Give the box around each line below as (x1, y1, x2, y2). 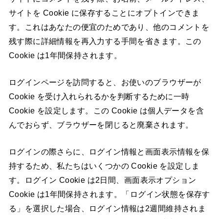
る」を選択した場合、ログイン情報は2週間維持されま (8, 204, 206, 213)
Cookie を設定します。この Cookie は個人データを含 (8, 106, 204, 115)
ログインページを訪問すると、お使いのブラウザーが (8, 77, 201, 87)
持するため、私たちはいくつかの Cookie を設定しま (8, 161, 200, 171)
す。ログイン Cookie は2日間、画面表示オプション (8, 175, 197, 185)
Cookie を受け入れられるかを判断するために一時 (8, 91, 190, 101)
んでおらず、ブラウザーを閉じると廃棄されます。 (8, 120, 194, 129)
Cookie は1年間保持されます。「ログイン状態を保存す (8, 190, 210, 199)
